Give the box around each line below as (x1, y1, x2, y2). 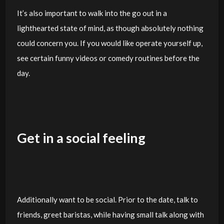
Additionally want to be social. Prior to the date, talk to (16, 194, 198, 204)
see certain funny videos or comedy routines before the (16, 53, 199, 62)
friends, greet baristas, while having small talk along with (16, 209, 204, 219)
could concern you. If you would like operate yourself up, (16, 38, 202, 47)
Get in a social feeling (16, 129, 145, 146)
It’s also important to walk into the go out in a (16, 8, 167, 17)
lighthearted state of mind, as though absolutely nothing (16, 23, 203, 32)
